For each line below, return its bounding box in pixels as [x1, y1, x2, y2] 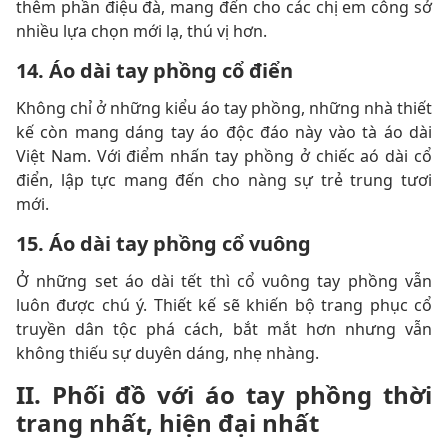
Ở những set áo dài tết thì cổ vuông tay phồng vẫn [16, 270, 432, 292]
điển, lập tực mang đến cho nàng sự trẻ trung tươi [16, 169, 432, 191]
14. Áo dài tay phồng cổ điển [16, 57, 293, 84]
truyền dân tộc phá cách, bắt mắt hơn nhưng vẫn [16, 318, 432, 340]
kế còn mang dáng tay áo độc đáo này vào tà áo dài [16, 121, 432, 143]
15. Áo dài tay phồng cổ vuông [16, 230, 311, 257]
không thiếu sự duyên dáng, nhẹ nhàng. [16, 342, 319, 364]
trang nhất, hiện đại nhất [16, 406, 319, 439]
